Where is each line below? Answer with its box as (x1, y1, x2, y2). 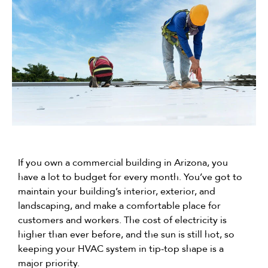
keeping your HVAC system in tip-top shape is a (18, 243, 224, 255)
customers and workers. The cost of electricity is (18, 214, 227, 226)
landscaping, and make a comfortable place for (18, 200, 221, 212)
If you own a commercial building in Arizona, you (18, 157, 228, 169)
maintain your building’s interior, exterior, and (18, 185, 215, 197)
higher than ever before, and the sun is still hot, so (18, 229, 234, 240)
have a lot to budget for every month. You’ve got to (18, 171, 242, 183)
